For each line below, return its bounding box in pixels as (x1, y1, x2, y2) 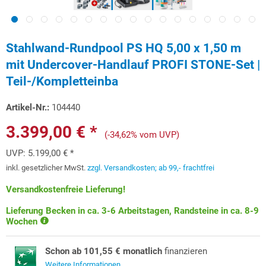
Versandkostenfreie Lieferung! (6, 184, 125, 195)
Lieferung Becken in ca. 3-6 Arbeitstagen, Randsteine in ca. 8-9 (6, 205, 259, 216)
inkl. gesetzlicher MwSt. (6, 163, 87, 172)
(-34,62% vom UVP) (104, 129, 179, 140)
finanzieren (162, 246, 207, 256)
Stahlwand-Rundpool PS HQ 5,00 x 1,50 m (6, 41, 241, 55)
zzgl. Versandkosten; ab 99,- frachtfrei (87, 163, 214, 172)
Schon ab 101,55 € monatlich (45, 246, 162, 256)
